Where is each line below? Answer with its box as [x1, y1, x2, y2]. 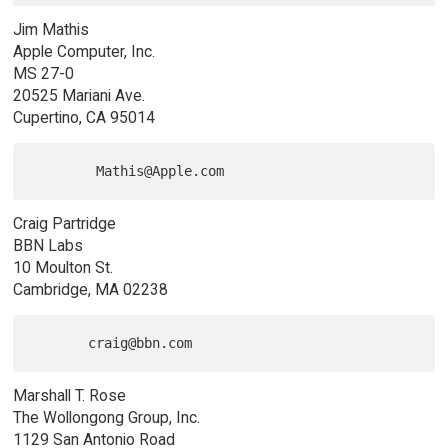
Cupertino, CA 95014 [12, 107, 155, 127]
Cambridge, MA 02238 [12, 279, 168, 299]
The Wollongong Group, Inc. [12, 408, 200, 427]
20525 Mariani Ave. [12, 85, 145, 105]
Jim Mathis [12, 19, 89, 39]
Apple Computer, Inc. [12, 41, 155, 61]
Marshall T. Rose [12, 386, 126, 405]
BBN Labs [12, 235, 83, 255]
